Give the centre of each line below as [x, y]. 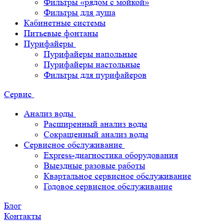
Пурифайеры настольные [92, 64]
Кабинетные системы [65, 23]
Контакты [23, 216]
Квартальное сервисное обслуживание [117, 176]
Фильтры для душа [80, 12]
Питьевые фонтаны [61, 33]
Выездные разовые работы [94, 166]
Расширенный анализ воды [95, 124]
